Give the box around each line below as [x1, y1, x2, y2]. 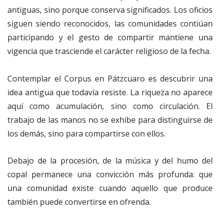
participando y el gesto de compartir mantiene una [7, 32, 213, 43]
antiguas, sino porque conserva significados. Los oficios [7, 4, 213, 16]
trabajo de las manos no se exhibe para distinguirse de [7, 114, 213, 125]
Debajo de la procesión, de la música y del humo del [7, 155, 213, 166]
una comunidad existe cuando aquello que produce [7, 182, 213, 193]
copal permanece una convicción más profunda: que [7, 168, 213, 180]
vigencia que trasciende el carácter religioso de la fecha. [7, 46, 211, 57]
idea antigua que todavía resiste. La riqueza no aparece [7, 86, 213, 98]
